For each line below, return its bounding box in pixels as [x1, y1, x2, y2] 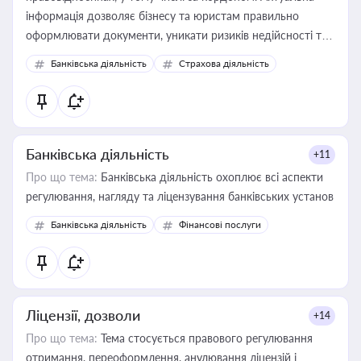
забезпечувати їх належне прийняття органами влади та [26, 48, 320, 61]
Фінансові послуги [179, 218, 261, 230]
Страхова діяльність [179, 57, 269, 69]
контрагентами [26, 67, 105, 81]
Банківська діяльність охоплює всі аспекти [98, 170, 323, 184]
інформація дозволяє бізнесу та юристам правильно [26, 9, 299, 23]
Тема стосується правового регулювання [98, 331, 313, 345]
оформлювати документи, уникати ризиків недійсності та [26, 28, 327, 42]
